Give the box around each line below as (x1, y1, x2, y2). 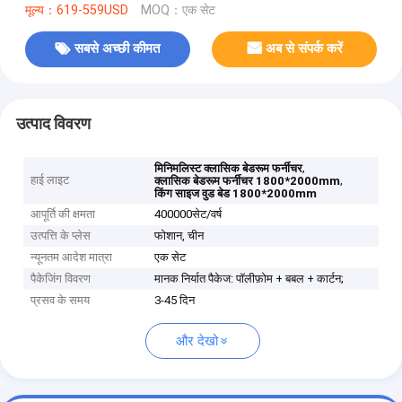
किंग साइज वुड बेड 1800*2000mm (154, 187, 318, 201)
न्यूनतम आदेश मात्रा (31, 250, 113, 265)
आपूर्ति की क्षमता (31, 207, 96, 222)
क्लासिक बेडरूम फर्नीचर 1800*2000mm (154, 174, 341, 188)
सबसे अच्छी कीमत (74, 40, 161, 57)
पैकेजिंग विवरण (31, 272, 92, 286)
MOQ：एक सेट (140, 2, 215, 18)
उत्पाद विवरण (15, 114, 91, 133)
